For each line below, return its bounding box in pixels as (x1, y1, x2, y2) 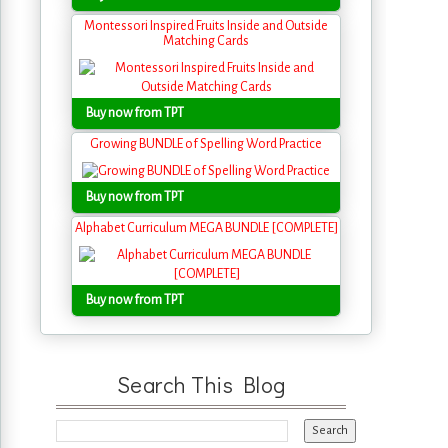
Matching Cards (163, 34, 249, 48)
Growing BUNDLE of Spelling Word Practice (90, 137, 322, 151)
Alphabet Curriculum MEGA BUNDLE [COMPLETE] (74, 221, 338, 236)
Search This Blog (116, 370, 286, 400)
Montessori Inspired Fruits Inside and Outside (84, 19, 328, 33)
